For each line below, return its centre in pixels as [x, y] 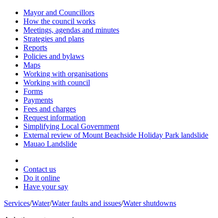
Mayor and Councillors [59, 12]
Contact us [40, 169]
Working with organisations [66, 74]
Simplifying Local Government [71, 126]
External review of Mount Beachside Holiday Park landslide [116, 135]
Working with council [57, 82]
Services [17, 203]
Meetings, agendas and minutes [71, 30]
